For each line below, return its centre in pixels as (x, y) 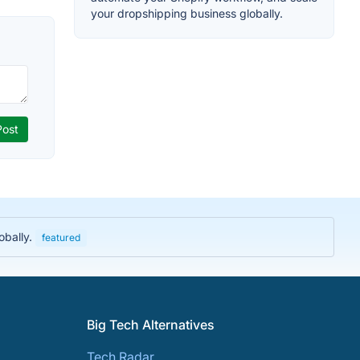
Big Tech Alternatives (151, 325)
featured (61, 237)
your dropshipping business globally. (187, 13)
